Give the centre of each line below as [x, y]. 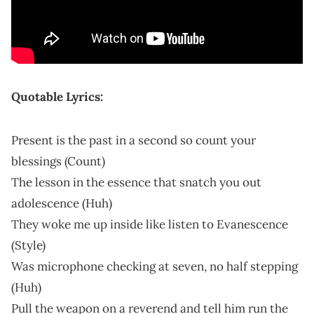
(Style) [28, 245]
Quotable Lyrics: [57, 96]
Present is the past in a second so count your [134, 140]
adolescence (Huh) [62, 203]
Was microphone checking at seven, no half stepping [155, 266]
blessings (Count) [58, 161]
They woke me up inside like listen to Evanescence [150, 224]
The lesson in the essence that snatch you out [136, 182]
